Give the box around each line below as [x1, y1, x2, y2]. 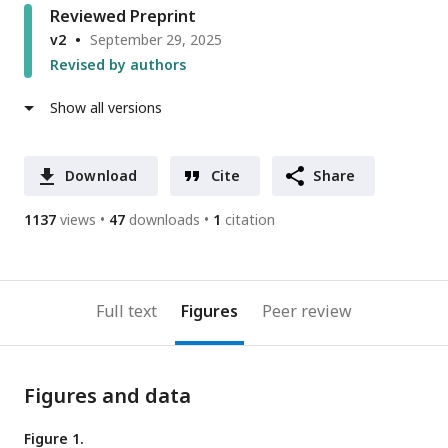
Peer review [262, 300, 352, 323]
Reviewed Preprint [50, 5, 196, 28]
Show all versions [50, 98, 162, 118]
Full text [96, 300, 157, 323]
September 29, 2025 [90, 30, 222, 50]
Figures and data [24, 382, 191, 410]
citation [225, 210, 275, 230]
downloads [129, 210, 200, 230]
